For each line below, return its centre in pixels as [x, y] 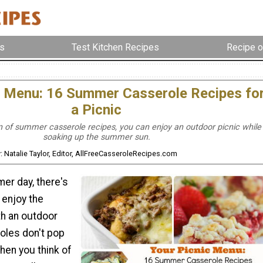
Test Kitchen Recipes [116, 47]
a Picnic [96, 110]
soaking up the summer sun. [96, 137]
